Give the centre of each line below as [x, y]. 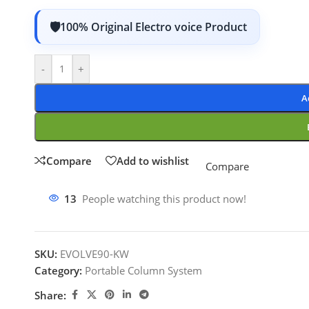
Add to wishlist [153, 160]
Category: [58, 270]
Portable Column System [143, 270]
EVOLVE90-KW [94, 254]
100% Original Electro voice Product [153, 27]
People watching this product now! [164, 199]
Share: [50, 295]
